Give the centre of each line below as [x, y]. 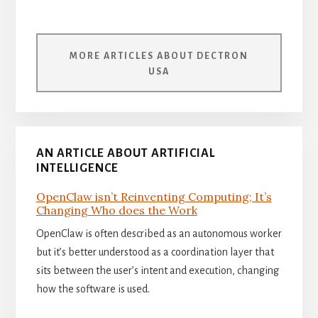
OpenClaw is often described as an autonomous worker [159, 234]
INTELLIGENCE [77, 169]
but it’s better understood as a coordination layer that [155, 252]
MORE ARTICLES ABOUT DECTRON [159, 56]
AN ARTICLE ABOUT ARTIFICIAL [125, 154]
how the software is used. [93, 289]
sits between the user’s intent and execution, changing [157, 271]
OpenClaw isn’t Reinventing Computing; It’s [154, 197]
